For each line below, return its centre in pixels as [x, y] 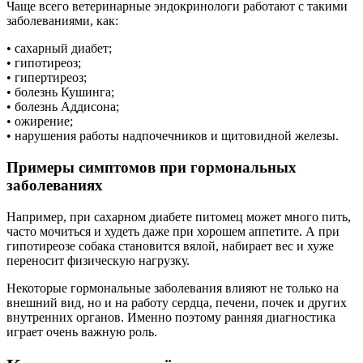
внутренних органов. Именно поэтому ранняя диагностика [171, 317]
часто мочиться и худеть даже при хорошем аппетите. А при [173, 231]
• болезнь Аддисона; [63, 107]
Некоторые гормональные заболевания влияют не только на [173, 288]
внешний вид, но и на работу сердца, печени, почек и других [177, 302]
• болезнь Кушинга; [60, 92]
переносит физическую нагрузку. [98, 260]
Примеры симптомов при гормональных [152, 167]
